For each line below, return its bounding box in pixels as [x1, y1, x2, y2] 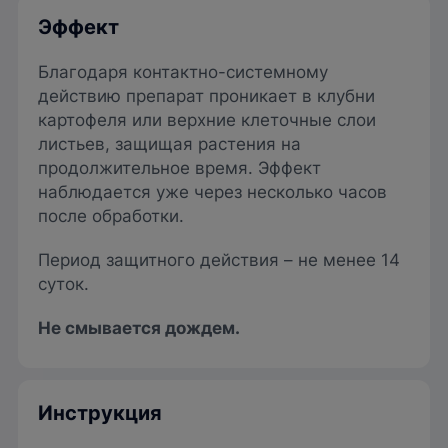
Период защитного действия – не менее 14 [38, 250, 400, 271]
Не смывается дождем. [38, 318, 240, 339]
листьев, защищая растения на [38, 134, 301, 155]
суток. [38, 274, 89, 295]
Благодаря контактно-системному [38, 62, 328, 83]
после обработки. [38, 206, 184, 227]
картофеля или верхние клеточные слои [38, 110, 376, 131]
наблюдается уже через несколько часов [38, 182, 387, 203]
